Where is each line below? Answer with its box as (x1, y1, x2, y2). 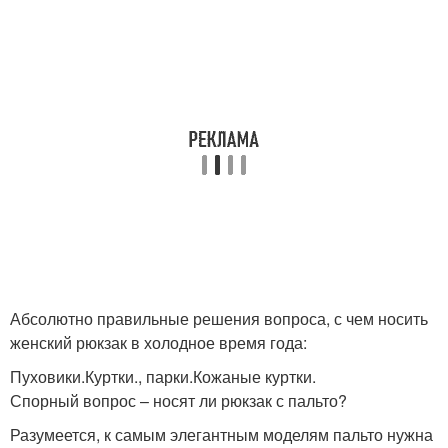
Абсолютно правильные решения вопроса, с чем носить (10, 307, 428, 330)
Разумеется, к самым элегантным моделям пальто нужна (10, 423, 433, 446)
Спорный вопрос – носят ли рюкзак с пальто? (10, 389, 347, 412)
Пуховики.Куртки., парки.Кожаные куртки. (10, 365, 316, 388)
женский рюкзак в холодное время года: (10, 331, 307, 354)
